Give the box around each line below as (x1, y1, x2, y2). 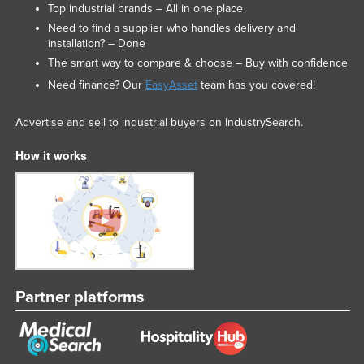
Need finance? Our (47, 78, 145, 93)
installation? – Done (47, 37, 145, 51)
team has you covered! (197, 78, 315, 93)
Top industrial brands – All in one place (47, 2, 243, 16)
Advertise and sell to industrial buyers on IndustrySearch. (15, 115, 303, 130)
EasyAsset (145, 78, 197, 93)
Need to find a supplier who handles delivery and (47, 21, 296, 36)
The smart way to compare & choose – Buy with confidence (47, 56, 348, 71)
